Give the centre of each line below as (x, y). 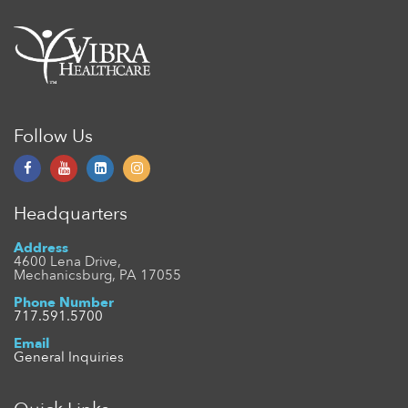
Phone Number (64, 302)
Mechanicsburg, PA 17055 (97, 275)
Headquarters (71, 213)
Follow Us (53, 136)
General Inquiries (69, 357)
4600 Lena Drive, (67, 261)
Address (41, 247)
